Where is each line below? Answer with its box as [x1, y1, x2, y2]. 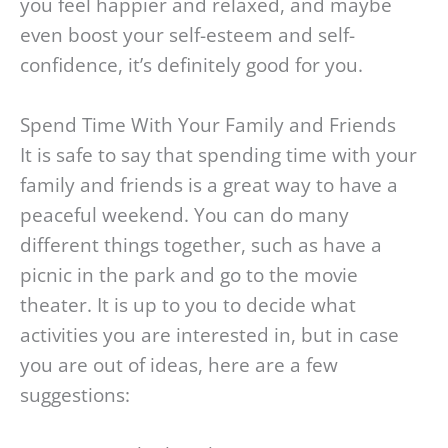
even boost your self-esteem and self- [20, 21, 355, 48]
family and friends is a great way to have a [20, 171, 398, 198]
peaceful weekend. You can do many [20, 201, 349, 228]
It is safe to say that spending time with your [20, 141, 417, 168]
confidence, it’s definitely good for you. [20, 51, 363, 78]
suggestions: [20, 381, 130, 408]
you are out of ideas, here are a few [20, 351, 338, 378]
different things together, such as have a [20, 231, 382, 258]
